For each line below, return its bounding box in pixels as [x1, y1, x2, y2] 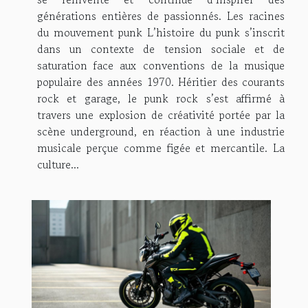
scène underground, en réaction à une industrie [37, 122, 285, 140]
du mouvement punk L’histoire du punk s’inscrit [37, 23, 285, 41]
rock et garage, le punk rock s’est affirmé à [37, 89, 285, 107]
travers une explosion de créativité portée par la [37, 106, 285, 123]
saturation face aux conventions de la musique [37, 56, 285, 74]
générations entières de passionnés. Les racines [37, 7, 285, 24]
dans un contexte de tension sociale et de [37, 40, 285, 57]
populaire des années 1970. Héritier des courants [37, 73, 285, 90]
